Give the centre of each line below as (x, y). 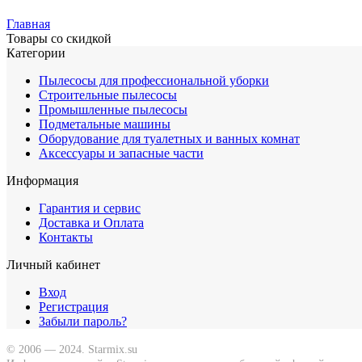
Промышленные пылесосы (113, 109)
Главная (28, 23)
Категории (36, 53)
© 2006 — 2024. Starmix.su (72, 349)
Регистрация (74, 306)
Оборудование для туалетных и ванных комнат (169, 138)
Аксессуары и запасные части (121, 153)
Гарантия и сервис (90, 208)
